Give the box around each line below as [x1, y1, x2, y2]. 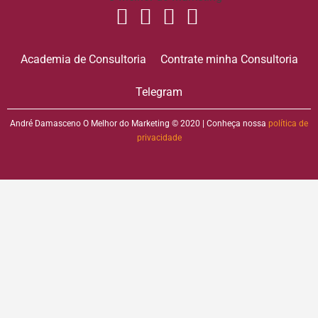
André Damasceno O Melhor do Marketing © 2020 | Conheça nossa [10, 118, 268, 128]
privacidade [136, 132, 182, 143]
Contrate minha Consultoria [160, 52, 298, 66]
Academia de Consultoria [20, 52, 146, 66]
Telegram [136, 84, 182, 99]
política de [268, 118, 308, 128]
